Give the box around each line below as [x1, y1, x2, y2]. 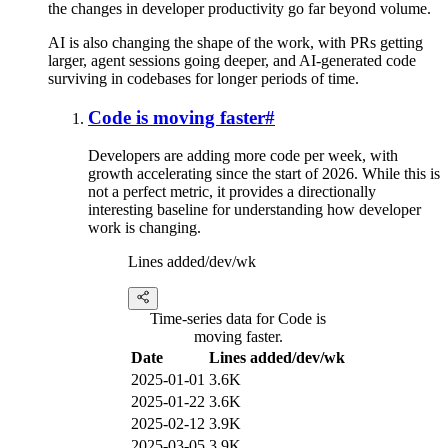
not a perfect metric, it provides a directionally [88, 183, 376, 201]
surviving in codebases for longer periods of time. [48, 69, 359, 87]
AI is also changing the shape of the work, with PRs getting [48, 33, 423, 51]
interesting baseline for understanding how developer [88, 201, 421, 219]
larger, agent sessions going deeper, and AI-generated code [48, 51, 416, 69]
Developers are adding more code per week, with [88, 147, 398, 165]
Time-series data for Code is [150, 310, 326, 328]
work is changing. [88, 219, 201, 237]
